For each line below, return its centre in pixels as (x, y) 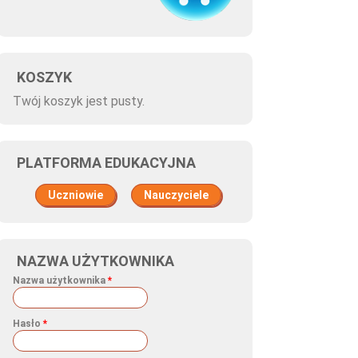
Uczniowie (76, 195)
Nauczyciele (176, 195)
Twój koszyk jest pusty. (79, 101)
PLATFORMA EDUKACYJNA (106, 163)
